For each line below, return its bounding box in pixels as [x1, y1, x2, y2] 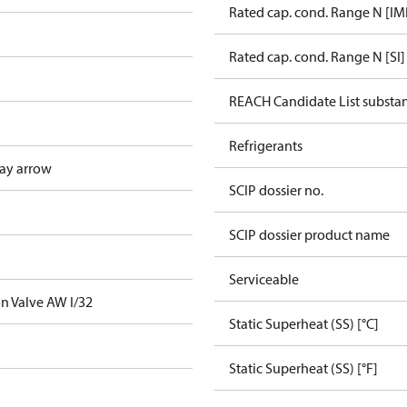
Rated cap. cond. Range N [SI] [229, 47, 405, 65]
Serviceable [229, 270, 299, 288]
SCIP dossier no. [229, 181, 323, 199]
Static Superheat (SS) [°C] [229, 314, 379, 333]
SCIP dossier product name [229, 225, 390, 243]
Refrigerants [229, 136, 303, 154]
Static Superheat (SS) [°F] [229, 359, 378, 377]
